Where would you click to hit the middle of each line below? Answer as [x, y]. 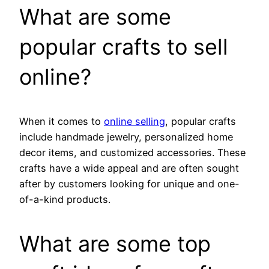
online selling [134, 122]
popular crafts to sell [124, 47]
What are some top [115, 244]
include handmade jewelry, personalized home [126, 137]
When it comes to [62, 122]
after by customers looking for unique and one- [129, 184]
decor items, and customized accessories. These [132, 153]
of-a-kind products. [65, 200]
